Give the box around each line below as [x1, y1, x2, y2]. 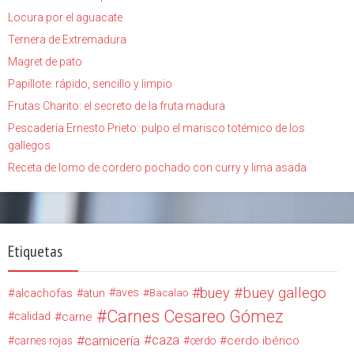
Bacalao [149, 286, 188, 299]
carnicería [85, 332, 140, 348]
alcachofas [15, 285, 73, 300]
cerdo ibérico [227, 333, 299, 348]
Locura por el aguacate [8, 10, 122, 24]
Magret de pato [8, 55, 82, 68]
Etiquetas [8, 240, 62, 262]
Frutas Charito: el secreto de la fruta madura [8, 99, 225, 112]
